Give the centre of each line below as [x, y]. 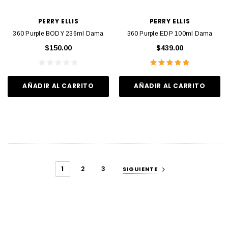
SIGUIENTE [140, 169]
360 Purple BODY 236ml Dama [58, 33]
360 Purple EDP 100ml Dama [170, 33]
